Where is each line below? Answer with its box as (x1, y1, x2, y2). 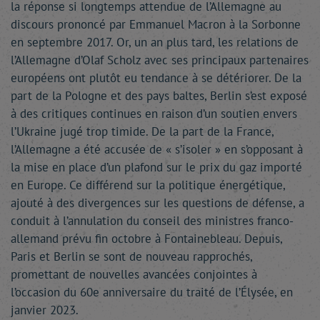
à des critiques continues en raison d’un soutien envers (11, 106, 297, 121)
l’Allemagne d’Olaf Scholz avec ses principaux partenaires (11, 52, 309, 68)
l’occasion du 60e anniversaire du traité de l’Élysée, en (11, 284, 293, 300)
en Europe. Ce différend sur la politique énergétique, (11, 177, 285, 193)
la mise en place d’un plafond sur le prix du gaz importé (11, 159, 302, 175)
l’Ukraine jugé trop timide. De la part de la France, (11, 124, 274, 139)
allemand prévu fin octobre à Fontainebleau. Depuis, (11, 231, 282, 246)
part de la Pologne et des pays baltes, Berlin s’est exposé (11, 88, 307, 104)
